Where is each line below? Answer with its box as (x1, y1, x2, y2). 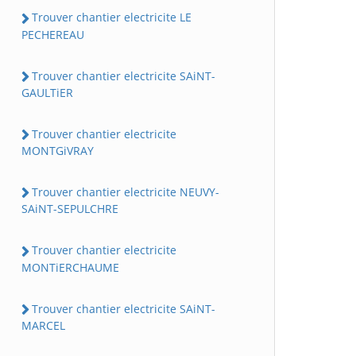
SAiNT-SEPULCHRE (21, 201, 118, 217)
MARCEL (21, 317, 65, 333)
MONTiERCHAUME (21, 259, 119, 275)
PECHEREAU (21, 26, 84, 42)
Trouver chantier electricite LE (32, 10, 192, 25)
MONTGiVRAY (21, 143, 94, 158)
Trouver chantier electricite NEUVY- (32, 184, 219, 199)
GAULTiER (21, 84, 73, 100)
